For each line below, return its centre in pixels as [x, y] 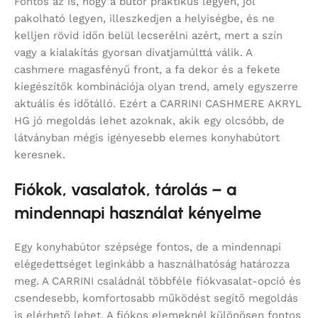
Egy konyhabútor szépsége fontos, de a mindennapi [148, 247]
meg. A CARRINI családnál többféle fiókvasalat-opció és [158, 281]
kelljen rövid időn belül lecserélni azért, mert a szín [148, 36]
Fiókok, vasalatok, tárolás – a [125, 190]
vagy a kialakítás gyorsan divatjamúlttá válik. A [133, 53]
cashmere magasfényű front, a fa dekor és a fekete [147, 70]
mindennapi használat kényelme [138, 213]
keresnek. [40, 155]
